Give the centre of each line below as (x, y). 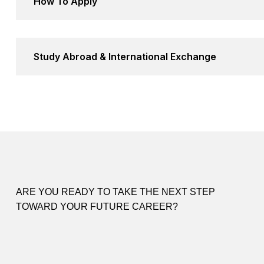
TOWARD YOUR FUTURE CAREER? (97, 206)
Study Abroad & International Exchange (125, 56)
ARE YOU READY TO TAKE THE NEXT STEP (115, 192)
